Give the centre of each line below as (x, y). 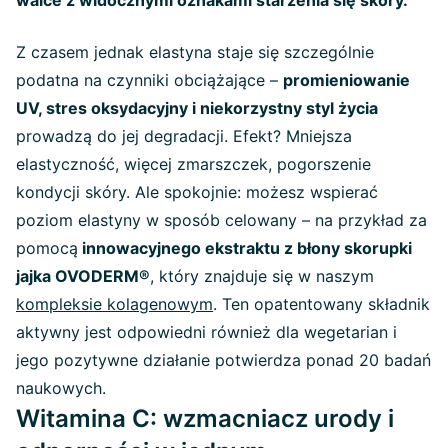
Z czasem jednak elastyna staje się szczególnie (195, 51)
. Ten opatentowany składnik (321, 303)
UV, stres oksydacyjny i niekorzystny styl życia (197, 107)
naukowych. (61, 387)
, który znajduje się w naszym (262, 275)
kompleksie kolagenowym (114, 303)
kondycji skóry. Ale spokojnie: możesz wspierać (197, 191)
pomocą (47, 247)
